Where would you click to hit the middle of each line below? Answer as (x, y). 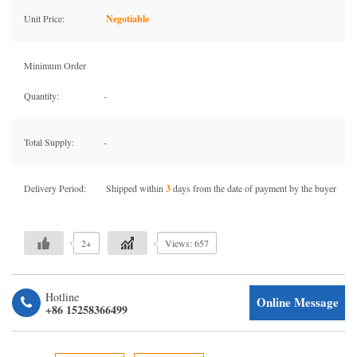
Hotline (62, 297)
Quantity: (41, 96)
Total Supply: (49, 142)
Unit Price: (44, 18)
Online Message (297, 302)
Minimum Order (55, 65)
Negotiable (127, 19)
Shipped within (135, 188)
